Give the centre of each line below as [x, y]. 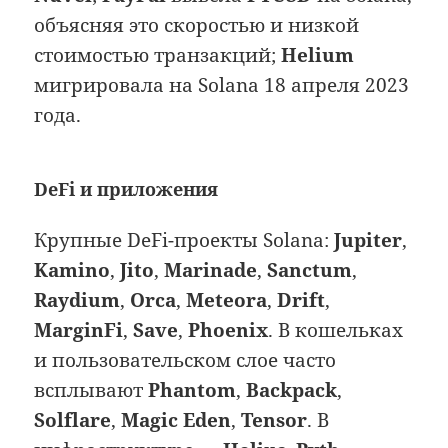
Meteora [227, 300]
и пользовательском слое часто [185, 360]
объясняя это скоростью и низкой [197, 25]
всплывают [91, 390]
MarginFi [79, 330]
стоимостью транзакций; [158, 55]
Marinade [211, 270]
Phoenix [228, 330]
